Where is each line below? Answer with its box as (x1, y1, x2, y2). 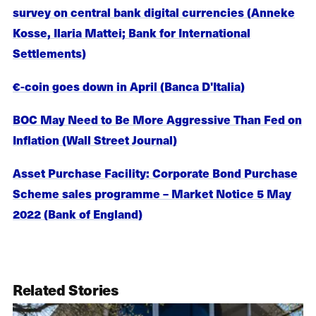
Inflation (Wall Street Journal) (13, 131, 177, 149)
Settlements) (13, 44, 86, 61)
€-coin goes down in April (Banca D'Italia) (13, 78, 245, 95)
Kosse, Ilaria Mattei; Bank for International (13, 23, 250, 41)
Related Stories (13, 278, 119, 300)
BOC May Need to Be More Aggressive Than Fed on (13, 111, 302, 128)
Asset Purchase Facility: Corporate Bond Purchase (13, 164, 298, 182)
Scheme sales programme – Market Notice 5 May (13, 185, 291, 202)
